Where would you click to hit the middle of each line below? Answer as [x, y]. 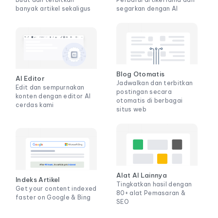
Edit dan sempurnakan [50, 88]
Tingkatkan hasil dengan [154, 184]
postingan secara [144, 92]
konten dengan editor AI [53, 96]
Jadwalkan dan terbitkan [155, 83]
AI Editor [30, 79]
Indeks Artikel [38, 179]
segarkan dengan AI [147, 8]
